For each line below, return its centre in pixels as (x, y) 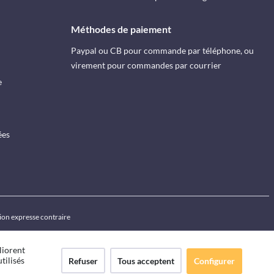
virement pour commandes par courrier (146, 65)
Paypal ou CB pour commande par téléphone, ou (162, 51)
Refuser (83, 261)
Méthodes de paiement (121, 29)
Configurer (214, 261)
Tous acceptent (146, 261)
